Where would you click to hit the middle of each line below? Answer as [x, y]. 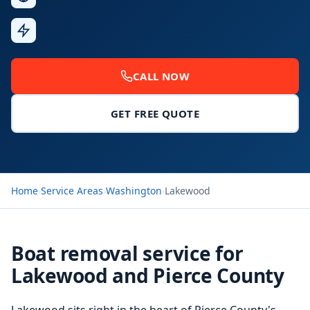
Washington [134, 191]
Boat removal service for [127, 253]
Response [56, 32]
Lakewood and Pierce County [148, 275]
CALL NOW [161, 76]
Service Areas [72, 191]
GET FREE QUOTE [155, 113]
